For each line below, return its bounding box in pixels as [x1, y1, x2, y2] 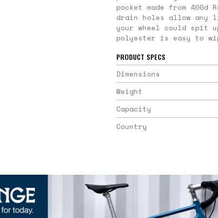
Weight [116, 86, 143, 96]
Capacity [116, 104, 151, 114]
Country [116, 121, 147, 131]
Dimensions [116, 69, 160, 79]
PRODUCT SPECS [116, 52, 165, 62]
